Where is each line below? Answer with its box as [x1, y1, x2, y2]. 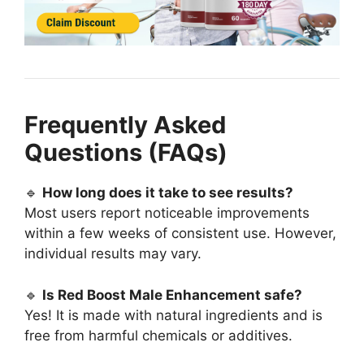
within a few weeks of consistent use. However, [24, 225, 336, 242]
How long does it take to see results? [42, 184, 293, 201]
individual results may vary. [24, 245, 201, 262]
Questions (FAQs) [24, 138, 227, 167]
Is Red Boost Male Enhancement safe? [42, 286, 302, 303]
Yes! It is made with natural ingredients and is [24, 306, 323, 323]
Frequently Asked [24, 110, 226, 140]
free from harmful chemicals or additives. [24, 327, 292, 344]
